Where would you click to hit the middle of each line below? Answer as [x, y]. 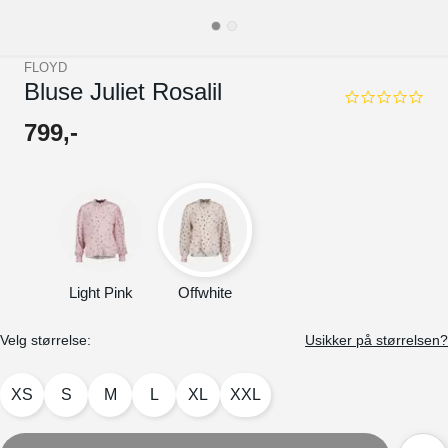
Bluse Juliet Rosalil [123, 92]
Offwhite [205, 293]
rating [361, 137]
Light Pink [101, 293]
